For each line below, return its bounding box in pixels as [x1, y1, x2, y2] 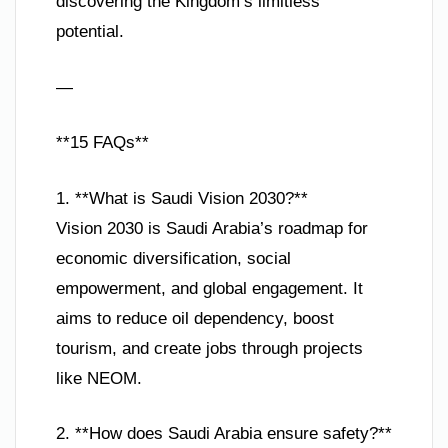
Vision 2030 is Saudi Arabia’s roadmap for [56, 218, 368, 238]
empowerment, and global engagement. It [56, 278, 363, 298]
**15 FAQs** [56, 133, 149, 153]
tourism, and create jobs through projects [56, 338, 363, 358]
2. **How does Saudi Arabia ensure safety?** [56, 424, 392, 444]
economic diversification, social [56, 248, 291, 268]
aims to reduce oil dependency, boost [56, 308, 334, 328]
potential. [56, 22, 124, 42]
